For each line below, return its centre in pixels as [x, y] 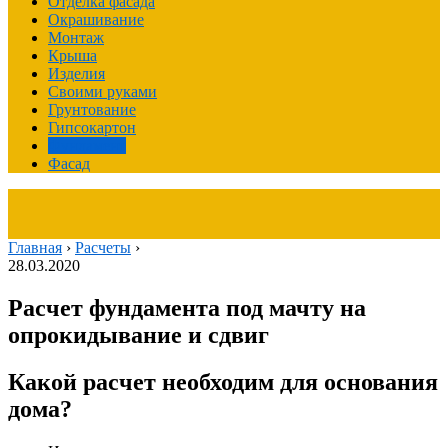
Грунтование [92, 109]
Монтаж [76, 37]
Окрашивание [96, 19]
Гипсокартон [92, 127]
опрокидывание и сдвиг [138, 334]
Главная [35, 247]
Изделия [76, 73]
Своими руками [102, 91]
